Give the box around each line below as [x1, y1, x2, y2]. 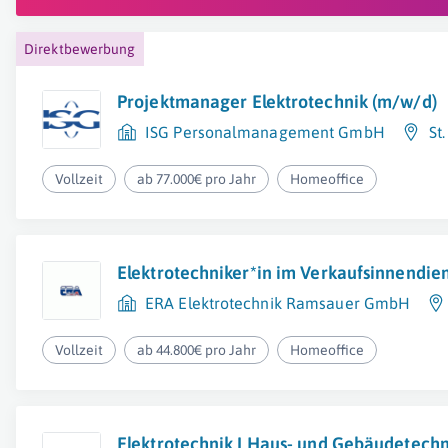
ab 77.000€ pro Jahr [137, 171, 257, 187]
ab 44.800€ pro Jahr [137, 342, 257, 358]
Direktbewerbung [24, 41, 136, 57]
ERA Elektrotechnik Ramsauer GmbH [145, 294, 411, 312]
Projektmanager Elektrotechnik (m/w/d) [117, 91, 437, 112]
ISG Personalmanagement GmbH [145, 123, 385, 141]
